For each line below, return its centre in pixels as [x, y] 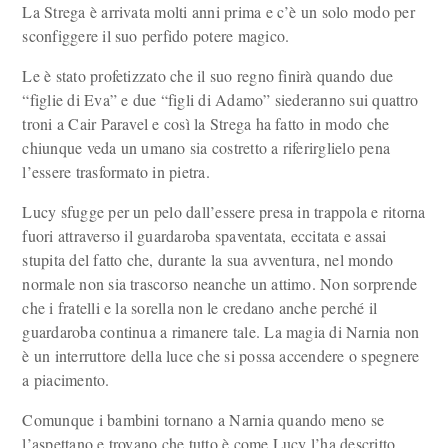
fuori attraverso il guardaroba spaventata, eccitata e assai [204, 235]
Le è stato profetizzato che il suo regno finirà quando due [208, 75]
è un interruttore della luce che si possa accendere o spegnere [221, 355]
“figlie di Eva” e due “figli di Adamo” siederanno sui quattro [220, 99]
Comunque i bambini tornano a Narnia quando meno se [203, 419]
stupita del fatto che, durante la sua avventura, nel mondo [208, 259]
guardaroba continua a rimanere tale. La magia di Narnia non [221, 331]
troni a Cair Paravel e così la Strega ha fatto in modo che [206, 123]
